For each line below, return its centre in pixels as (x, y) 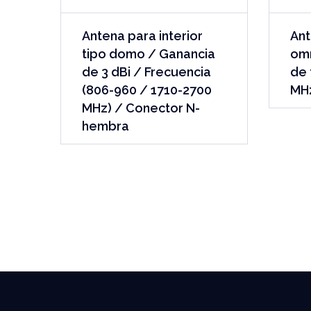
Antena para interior (142, 36)
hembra (106, 126)
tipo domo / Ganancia (149, 54)
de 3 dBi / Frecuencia (146, 72)
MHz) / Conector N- (141, 108)
